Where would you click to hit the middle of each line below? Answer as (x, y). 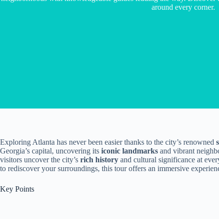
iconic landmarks (130, 151)
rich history (99, 160)
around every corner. (183, 7)
